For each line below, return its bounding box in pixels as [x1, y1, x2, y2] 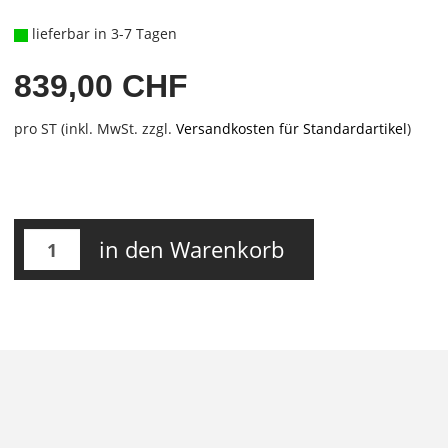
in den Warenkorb [98, 234, 284, 264]
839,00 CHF [13, 68, 188, 104]
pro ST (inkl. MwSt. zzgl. [13, 119, 176, 138]
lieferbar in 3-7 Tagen [27, 24, 177, 43]
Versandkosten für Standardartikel [175, 119, 407, 138]
